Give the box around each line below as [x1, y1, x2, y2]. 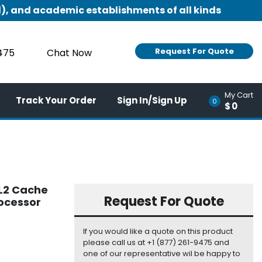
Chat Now [47, 46, 92, 60]
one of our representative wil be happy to [83, 248, 240, 260]
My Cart [225, 89, 253, 101]
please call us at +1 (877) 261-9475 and [83, 237, 229, 249]
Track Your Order [16, 94, 96, 106]
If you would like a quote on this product [83, 226, 233, 237]
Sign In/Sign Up [117, 94, 187, 106]
